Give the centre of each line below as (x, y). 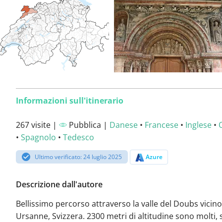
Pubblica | (88, 125)
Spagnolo (38, 137)
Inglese (198, 125)
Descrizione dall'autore (59, 185)
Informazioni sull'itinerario (70, 101)
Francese (162, 125)
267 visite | (37, 125)
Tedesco (79, 137)
